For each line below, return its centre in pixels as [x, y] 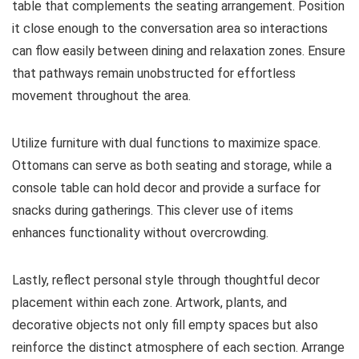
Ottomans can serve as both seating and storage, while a [172, 166]
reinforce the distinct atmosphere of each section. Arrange [178, 348]
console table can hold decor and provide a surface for [166, 188]
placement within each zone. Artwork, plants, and [149, 303]
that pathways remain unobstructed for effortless [154, 74]
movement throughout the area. [101, 96]
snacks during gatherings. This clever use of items [153, 211]
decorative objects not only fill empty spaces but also [165, 325]
